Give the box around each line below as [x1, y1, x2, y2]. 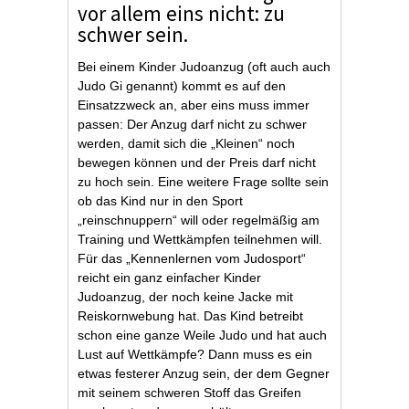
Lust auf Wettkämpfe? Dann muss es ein [78, 347, 312, 362]
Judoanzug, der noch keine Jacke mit [78, 289, 293, 304]
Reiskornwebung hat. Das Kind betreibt [78, 309, 303, 323]
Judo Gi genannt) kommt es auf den [78, 79, 286, 93]
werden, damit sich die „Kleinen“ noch [78, 136, 295, 151]
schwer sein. [78, 21, 188, 47]
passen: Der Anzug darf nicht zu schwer [78, 117, 307, 131]
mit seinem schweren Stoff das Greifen [78, 385, 301, 400]
